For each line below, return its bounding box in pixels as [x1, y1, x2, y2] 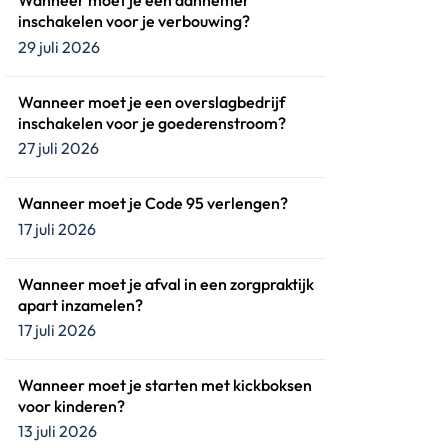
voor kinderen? [18, 395, 125, 416]
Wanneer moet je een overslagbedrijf [18, 91, 285, 112]
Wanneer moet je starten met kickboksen [18, 374, 312, 395]
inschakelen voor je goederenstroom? [18, 112, 286, 133]
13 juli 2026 [18, 421, 97, 442]
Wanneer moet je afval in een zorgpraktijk [18, 273, 314, 294]
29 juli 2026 [18, 36, 100, 57]
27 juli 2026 [18, 138, 99, 159]
